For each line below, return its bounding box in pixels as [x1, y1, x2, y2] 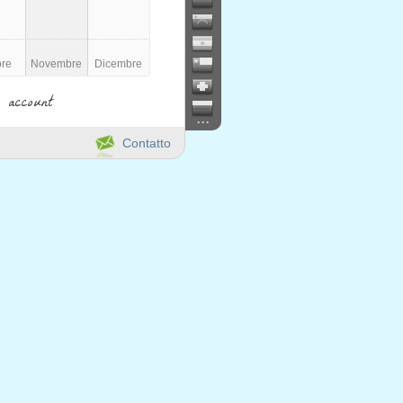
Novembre [31, 58, 83, 70]
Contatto [122, 136, 171, 150]
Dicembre [94, 58, 143, 70]
